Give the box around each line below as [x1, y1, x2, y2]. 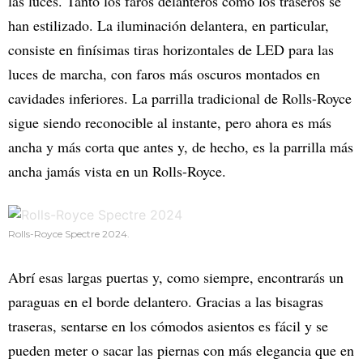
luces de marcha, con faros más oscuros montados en [8, 64, 320, 84]
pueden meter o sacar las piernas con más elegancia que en [8, 340, 354, 361]
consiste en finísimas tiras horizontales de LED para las [8, 40, 334, 60]
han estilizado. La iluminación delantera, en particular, [8, 15, 329, 36]
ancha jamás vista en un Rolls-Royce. [8, 161, 226, 181]
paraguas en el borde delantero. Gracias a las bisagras [8, 292, 323, 312]
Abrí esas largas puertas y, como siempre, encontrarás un [8, 267, 344, 288]
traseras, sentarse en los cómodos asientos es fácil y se [8, 316, 328, 336]
